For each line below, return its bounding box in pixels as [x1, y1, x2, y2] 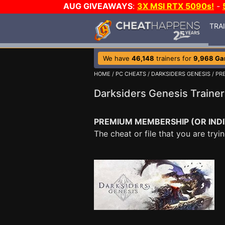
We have [103, 54, 132, 62]
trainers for [154, 54, 193, 62]
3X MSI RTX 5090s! [137, 1, 214, 11]
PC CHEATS [116, 70, 146, 77]
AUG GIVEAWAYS [63, 1, 133, 11]
